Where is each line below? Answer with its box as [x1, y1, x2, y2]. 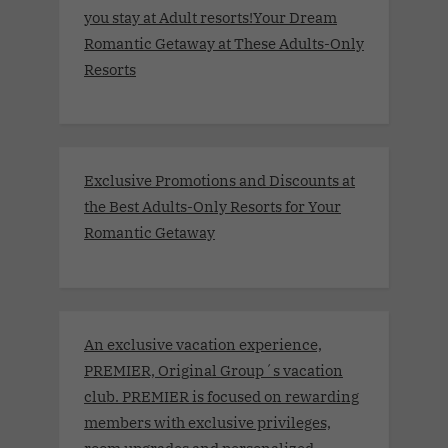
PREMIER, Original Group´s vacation [84, 359, 343, 380]
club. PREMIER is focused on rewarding [84, 385, 359, 406]
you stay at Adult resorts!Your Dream [84, 6, 337, 27]
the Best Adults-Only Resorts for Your [84, 196, 341, 217]
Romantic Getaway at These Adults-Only [84, 32, 364, 53]
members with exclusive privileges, [84, 411, 331, 432]
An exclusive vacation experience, [84, 333, 322, 354]
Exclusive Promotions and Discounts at [84, 170, 355, 191]
